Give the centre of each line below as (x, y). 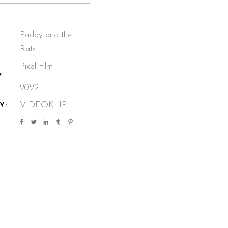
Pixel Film (37, 66)
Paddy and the (46, 35)
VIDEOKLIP (44, 105)
